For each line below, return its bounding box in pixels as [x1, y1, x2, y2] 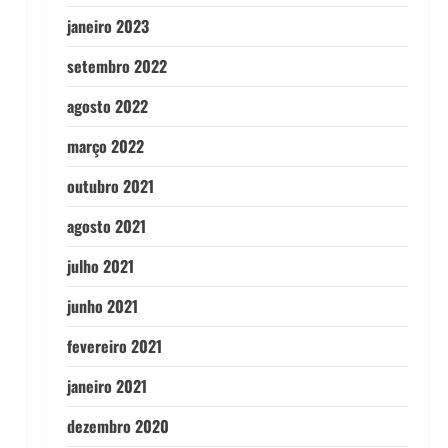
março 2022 [66, 134, 144, 158]
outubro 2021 [66, 174, 154, 198]
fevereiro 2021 [66, 334, 162, 358]
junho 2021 [66, 294, 138, 318]
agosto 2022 [66, 94, 148, 118]
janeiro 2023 [66, 14, 149, 38]
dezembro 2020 [66, 414, 169, 438]
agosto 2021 [66, 214, 146, 238]
